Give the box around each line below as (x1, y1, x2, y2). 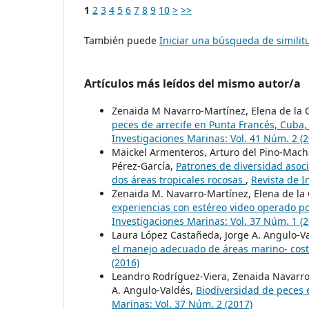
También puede (84, 34, 159, 48)
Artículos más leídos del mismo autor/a (84, 76, 301, 92)
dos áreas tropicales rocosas (112, 173, 246, 187)
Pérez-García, (112, 159, 176, 173)
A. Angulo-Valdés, (112, 283, 196, 297)
